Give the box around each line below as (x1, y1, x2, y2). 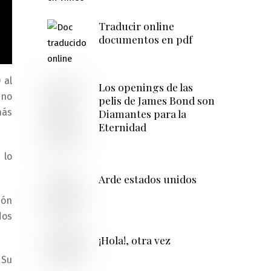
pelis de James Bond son (98, 93, 215, 107)
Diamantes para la (98, 106, 186, 120)
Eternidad (98, 119, 146, 134)
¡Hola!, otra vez (98, 233, 171, 247)
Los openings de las (98, 79, 193, 94)
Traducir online (98, 18, 174, 33)
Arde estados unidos (98, 172, 197, 186)
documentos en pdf (98, 31, 192, 46)
